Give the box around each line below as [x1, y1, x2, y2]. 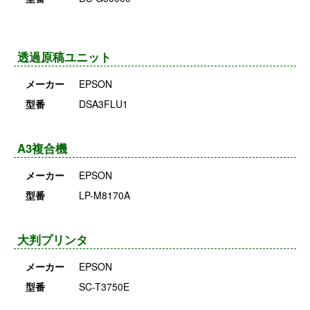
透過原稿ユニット [17, 48, 111, 65]
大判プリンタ [17, 230, 88, 248]
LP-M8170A [78, 188, 130, 202]
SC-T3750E [78, 279, 129, 293]
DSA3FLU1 [78, 96, 128, 111]
